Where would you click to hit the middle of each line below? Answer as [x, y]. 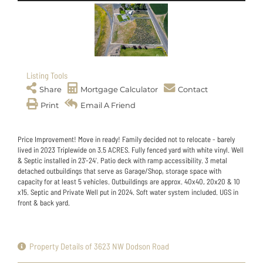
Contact [193, 89]
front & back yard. [44, 202]
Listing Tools [47, 75]
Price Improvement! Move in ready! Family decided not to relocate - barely [126, 139]
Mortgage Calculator [119, 89]
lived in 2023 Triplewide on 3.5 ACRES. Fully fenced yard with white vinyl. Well [131, 149]
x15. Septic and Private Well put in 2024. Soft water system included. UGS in [128, 192]
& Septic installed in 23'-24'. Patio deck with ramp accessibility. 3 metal [122, 160]
